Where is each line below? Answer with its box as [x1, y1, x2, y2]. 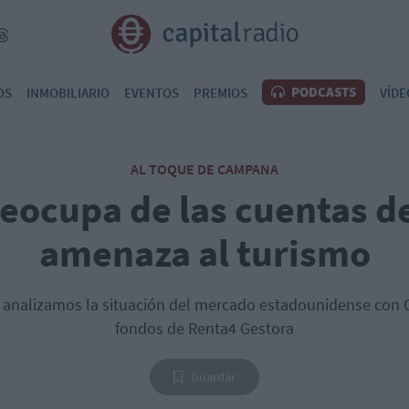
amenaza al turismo [38, 229, 371, 277]
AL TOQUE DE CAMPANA [131, 160, 278, 178]
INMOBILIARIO [26, 83, 110, 101]
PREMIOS [194, 83, 247, 101]
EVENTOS [124, 83, 179, 101]
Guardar [191, 369, 236, 385]
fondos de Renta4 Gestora [115, 318, 294, 339]
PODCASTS [288, 83, 356, 100]
